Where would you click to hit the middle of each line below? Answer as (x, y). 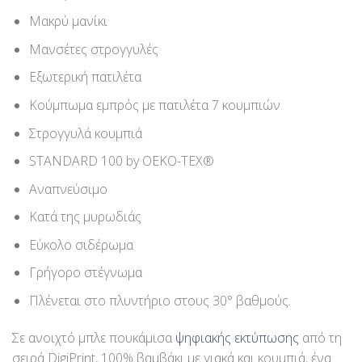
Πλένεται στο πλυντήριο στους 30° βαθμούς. (160, 301)
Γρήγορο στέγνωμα (85, 273)
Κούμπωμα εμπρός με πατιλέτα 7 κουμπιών (154, 105)
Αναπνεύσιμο (68, 189)
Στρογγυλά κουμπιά (85, 133)
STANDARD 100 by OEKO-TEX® (121, 161)
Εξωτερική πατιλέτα (85, 77)
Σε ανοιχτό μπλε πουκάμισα (94, 337)
